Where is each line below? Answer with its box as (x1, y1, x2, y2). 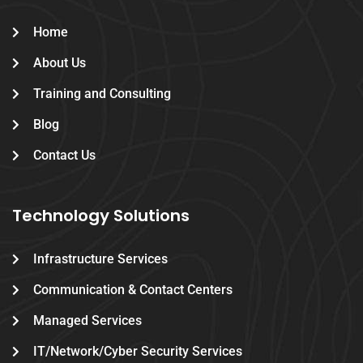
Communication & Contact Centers (32, 282, 233, 298)
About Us (32, 55, 86, 71)
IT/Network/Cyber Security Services (32, 344, 242, 360)
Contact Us (32, 147, 96, 164)
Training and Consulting (32, 86, 171, 102)
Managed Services (32, 313, 142, 329)
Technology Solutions (12, 204, 190, 228)
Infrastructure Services (32, 251, 168, 267)
